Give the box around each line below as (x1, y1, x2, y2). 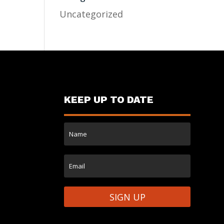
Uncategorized (59, 8, 123, 20)
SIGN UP (109, 190, 145, 203)
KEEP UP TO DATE (64, 93, 154, 106)
